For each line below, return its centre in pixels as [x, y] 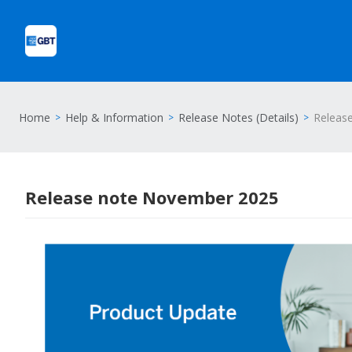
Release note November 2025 [152, 197]
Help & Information [114, 117]
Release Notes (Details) [238, 117]
